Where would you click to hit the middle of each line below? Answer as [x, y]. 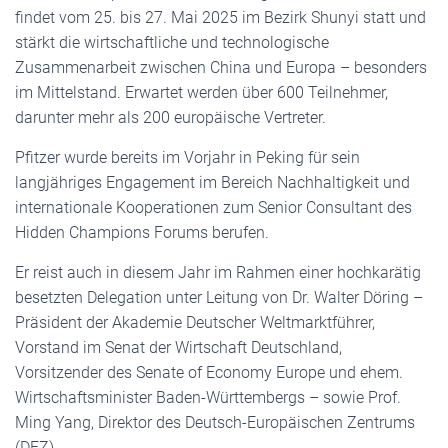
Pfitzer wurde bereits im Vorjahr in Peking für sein [187, 157]
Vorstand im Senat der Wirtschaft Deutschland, [178, 347]
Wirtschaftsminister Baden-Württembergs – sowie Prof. [208, 397]
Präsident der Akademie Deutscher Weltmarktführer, [195, 322]
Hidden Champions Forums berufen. [142, 232]
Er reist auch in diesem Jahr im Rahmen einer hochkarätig [218, 272]
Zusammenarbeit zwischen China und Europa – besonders [221, 67]
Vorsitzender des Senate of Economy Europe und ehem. [209, 372]
